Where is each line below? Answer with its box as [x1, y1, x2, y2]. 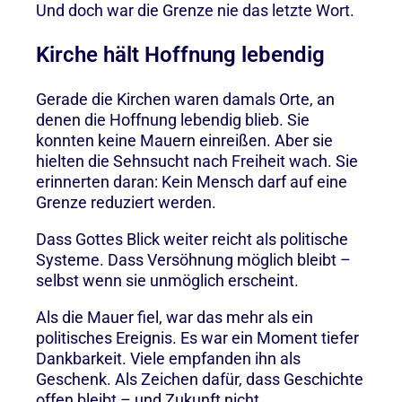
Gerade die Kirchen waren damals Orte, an [36, 89, 335, 109]
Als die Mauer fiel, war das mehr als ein [36, 307, 313, 327]
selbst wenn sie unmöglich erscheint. [36, 270, 302, 290]
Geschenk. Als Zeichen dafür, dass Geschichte [36, 369, 363, 389]
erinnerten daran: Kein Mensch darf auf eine [36, 171, 347, 191]
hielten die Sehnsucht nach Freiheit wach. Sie [36, 151, 358, 170]
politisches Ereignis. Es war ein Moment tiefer [36, 328, 359, 347]
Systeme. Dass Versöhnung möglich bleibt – [36, 249, 351, 269]
